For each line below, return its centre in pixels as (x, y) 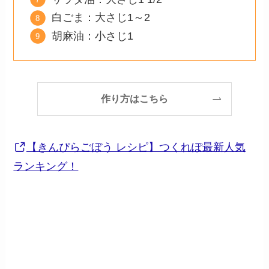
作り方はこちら (134, 99)
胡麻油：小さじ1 (93, 36)
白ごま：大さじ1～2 (101, 18)
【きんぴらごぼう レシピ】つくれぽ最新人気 (136, 147)
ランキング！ (46, 167)
